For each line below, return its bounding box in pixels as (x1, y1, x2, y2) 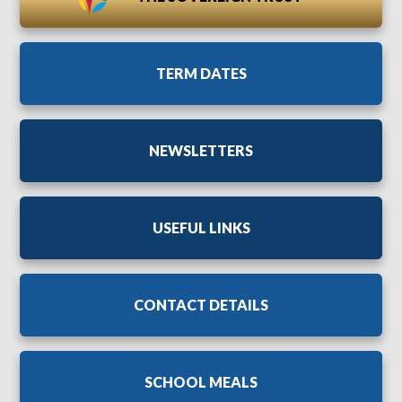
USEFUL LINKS (152, 218, 250, 236)
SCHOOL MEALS (144, 372, 258, 390)
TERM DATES (155, 64, 247, 82)
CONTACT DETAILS (134, 295, 268, 313)
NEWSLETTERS (149, 141, 253, 159)
